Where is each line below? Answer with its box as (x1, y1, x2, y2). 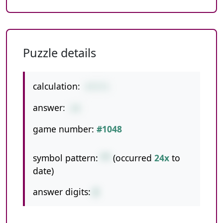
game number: (33, 123, 94, 135)
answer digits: (33, 186, 91, 198)
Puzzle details (23, 45, 96, 61)
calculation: (33, 80, 80, 92)
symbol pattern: (33, 152, 98, 164)
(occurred (113, 152, 152, 164)
